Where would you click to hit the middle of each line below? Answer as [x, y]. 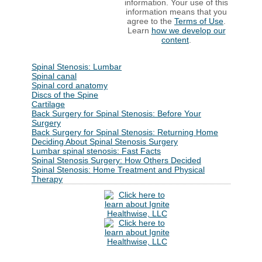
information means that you [176, 12]
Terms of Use [199, 21]
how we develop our [188, 31]
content [175, 40]
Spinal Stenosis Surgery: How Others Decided [116, 160]
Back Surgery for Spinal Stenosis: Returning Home [125, 132]
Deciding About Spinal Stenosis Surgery [105, 142]
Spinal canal [54, 76]
